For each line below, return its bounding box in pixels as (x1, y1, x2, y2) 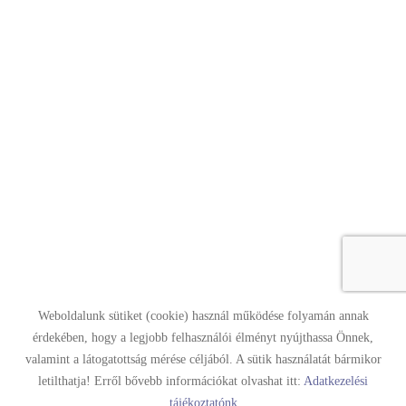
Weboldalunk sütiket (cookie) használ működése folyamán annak (37, 309, 369, 323)
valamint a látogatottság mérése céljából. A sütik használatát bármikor (24, 353, 382, 366)
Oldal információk (42, 339, 136, 353)
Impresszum (303, 339, 364, 353)
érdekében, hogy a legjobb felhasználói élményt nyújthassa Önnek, (33, 331, 373, 344)
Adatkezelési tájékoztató (158, 339, 281, 353)
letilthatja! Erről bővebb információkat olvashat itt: (38, 374, 304, 388)
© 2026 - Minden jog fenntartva (121, 383, 285, 397)
